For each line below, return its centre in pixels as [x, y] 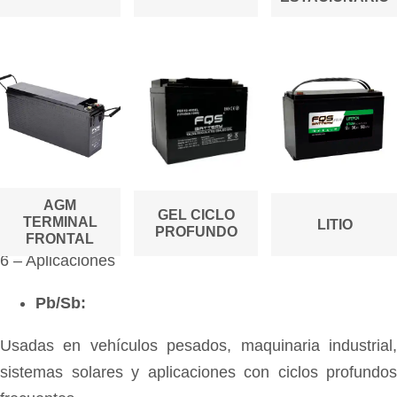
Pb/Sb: [61, 303]
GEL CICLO [196, 214]
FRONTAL [60, 238]
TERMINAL [60, 222]
